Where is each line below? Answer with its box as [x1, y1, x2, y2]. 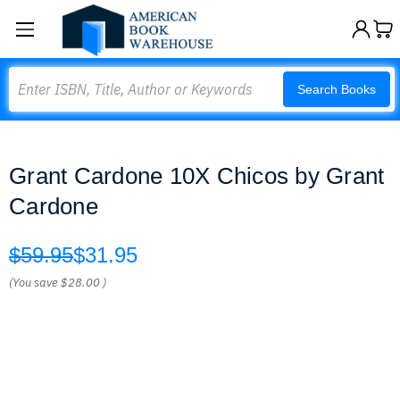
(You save [9, 275, 58, 290]
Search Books [297, 82, 376, 96]
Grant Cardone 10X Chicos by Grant [9, 162, 385, 189]
